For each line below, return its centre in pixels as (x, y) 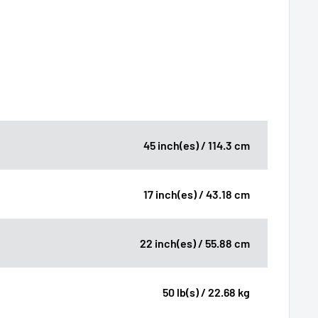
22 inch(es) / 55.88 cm (195, 243)
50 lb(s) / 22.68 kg (206, 292)
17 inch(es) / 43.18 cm (197, 194)
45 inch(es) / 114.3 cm (197, 145)
